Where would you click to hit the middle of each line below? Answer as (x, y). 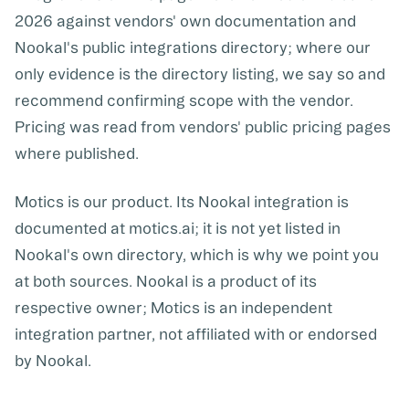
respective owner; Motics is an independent (173, 308)
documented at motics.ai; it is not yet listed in (178, 228)
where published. (77, 153)
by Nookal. (53, 361)
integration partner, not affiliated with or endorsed (196, 334)
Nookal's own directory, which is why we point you (197, 255)
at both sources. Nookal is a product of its (166, 281)
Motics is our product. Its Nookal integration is (182, 202)
